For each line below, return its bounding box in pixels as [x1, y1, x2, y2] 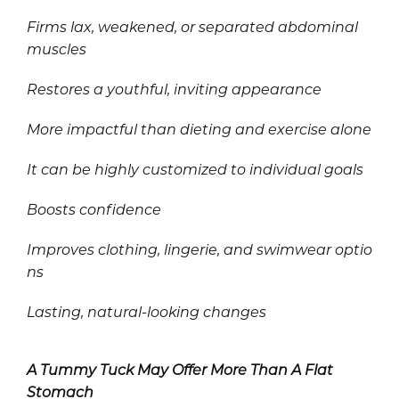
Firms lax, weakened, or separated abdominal [27, 17, 358, 37]
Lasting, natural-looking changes [27, 302, 266, 322]
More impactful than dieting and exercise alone [27, 119, 371, 139]
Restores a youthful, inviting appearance [27, 79, 322, 99]
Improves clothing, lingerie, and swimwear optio [27, 240, 372, 259]
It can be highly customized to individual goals [27, 159, 363, 179]
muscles [27, 39, 86, 59]
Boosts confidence [27, 199, 161, 219]
